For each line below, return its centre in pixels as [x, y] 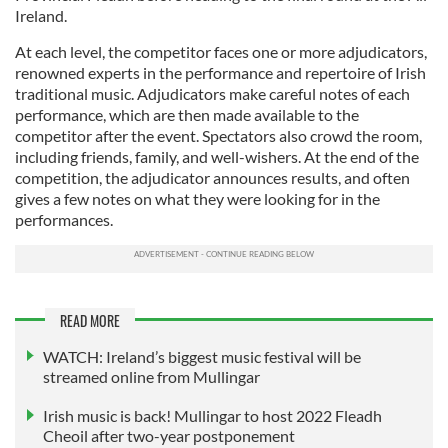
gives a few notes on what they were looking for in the [197, 198]
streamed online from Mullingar [151, 377]
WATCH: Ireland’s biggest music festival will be [202, 357]
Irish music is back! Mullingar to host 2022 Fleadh [212, 416]
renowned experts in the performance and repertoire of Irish [220, 72]
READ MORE [90, 320]
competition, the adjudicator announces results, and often [212, 177]
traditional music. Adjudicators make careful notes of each [212, 93]
